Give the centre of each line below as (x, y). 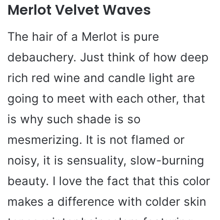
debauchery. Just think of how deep (108, 57)
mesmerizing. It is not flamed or (96, 139)
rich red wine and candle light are (101, 78)
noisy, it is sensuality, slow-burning (106, 160)
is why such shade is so (74, 119)
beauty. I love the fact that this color (109, 181)
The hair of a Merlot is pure (83, 36)
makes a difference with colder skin (107, 201)
